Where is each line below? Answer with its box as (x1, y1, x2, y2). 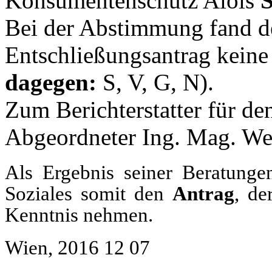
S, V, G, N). (97, 69, 214, 96)
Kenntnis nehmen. (5, 203, 153, 226)
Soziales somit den (5, 182, 172, 205)
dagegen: (5, 69, 97, 96)
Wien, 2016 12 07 (5, 236, 150, 259)
